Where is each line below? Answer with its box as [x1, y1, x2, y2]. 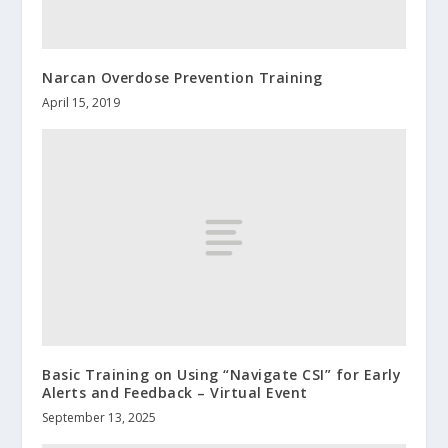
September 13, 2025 [42, 409, 157, 427]
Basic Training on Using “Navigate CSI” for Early [42, 365, 402, 385]
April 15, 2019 [42, 93, 121, 111]
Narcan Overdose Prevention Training [42, 67, 323, 87]
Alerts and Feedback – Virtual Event [42, 383, 308, 403]
